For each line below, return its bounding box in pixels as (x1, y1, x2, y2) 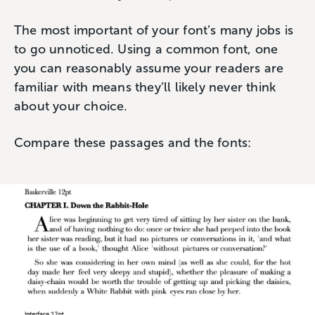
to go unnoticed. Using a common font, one (14, 41, 278, 57)
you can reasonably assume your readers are (14, 60, 284, 76)
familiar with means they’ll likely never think (14, 79, 276, 95)
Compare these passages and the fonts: (14, 135, 252, 150)
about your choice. (14, 98, 131, 114)
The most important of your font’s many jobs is (14, 22, 294, 38)
